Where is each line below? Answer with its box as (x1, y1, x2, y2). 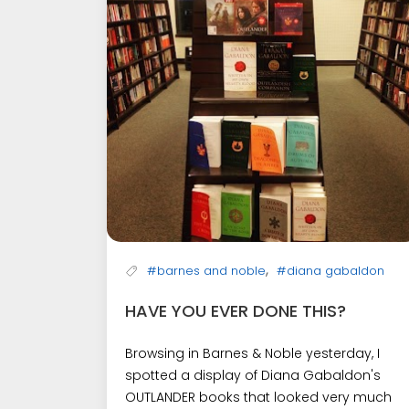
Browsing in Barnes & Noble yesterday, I (125, 344, 380, 363)
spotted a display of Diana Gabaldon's (125, 366, 381, 385)
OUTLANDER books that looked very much (125, 388, 392, 407)
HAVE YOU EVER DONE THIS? (125, 299, 346, 323)
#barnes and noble (147, 262, 266, 280)
